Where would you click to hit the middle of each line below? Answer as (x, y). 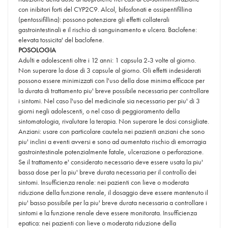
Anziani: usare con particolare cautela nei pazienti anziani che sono (111, 131)
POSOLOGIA (37, 50)
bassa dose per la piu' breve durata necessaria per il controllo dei (107, 172)
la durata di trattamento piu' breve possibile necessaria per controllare (114, 91)
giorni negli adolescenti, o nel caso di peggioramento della (99, 111)
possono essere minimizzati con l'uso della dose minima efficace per (111, 80)
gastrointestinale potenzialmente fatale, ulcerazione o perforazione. (111, 152)
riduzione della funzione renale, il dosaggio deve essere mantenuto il (113, 192)
